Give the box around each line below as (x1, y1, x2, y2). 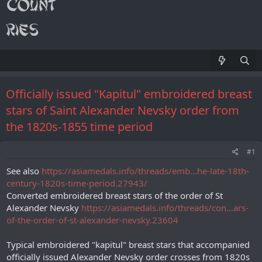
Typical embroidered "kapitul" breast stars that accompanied (6, 239, 250, 250)
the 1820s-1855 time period (6, 119, 153, 135)
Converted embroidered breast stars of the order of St (6, 189, 223, 201)
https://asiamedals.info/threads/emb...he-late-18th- (42, 165, 249, 177)
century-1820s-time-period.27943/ (6, 177, 147, 189)
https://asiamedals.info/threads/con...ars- (81, 202, 249, 213)
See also (6, 165, 42, 177)
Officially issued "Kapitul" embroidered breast (6, 86, 252, 102)
